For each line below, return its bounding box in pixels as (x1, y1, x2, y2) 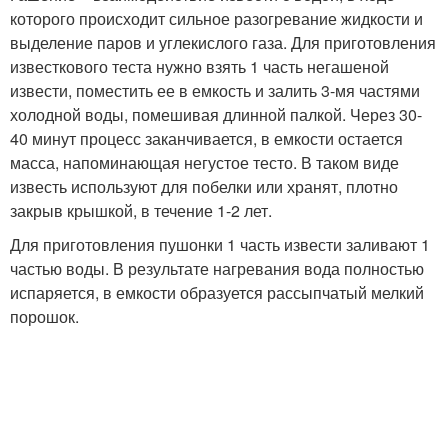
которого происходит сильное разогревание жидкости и (10, 7, 423, 31)
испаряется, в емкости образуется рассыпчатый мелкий (10, 281, 424, 305)
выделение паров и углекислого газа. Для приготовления (10, 31, 436, 55)
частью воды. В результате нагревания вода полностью (10, 257, 424, 281)
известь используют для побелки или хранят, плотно (10, 175, 398, 199)
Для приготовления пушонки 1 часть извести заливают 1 (10, 233, 430, 257)
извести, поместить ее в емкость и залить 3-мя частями (10, 79, 420, 103)
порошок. (10, 305, 79, 329)
